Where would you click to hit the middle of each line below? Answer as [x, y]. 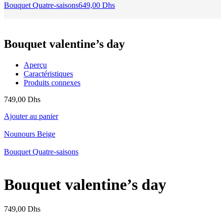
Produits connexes [52, 82]
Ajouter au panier [31, 116]
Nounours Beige [30, 134]
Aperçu [35, 65]
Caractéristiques [48, 74]
